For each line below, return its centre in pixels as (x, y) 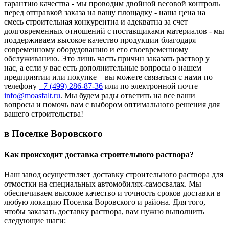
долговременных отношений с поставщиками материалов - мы (114, 31)
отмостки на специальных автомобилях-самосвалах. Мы (103, 184)
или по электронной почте (150, 86)
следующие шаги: (35, 221)
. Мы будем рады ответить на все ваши (128, 95)
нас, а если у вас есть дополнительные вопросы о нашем (103, 67)
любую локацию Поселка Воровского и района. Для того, (105, 202)
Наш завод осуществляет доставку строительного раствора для (114, 175)
